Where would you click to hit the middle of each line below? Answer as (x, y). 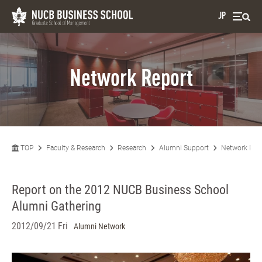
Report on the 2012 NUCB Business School (120, 190)
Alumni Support (184, 148)
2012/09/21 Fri (40, 226)
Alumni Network (99, 226)
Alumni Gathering (56, 206)
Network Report (131, 80)
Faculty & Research (75, 148)
